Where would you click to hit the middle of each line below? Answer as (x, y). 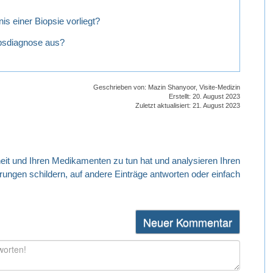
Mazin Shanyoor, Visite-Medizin (194, 87)
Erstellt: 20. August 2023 (204, 97)
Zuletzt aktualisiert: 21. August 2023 (188, 106)
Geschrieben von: (121, 87)
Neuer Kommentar (188, 222)
